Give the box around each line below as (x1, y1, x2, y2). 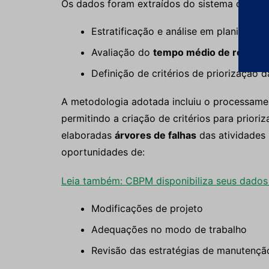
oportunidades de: (61, 146, 145, 158)
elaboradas (61, 129, 115, 141)
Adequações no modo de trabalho (91, 223, 247, 235)
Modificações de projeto (91, 202, 203, 214)
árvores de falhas (115, 129, 196, 141)
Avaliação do (91, 46, 153, 58)
